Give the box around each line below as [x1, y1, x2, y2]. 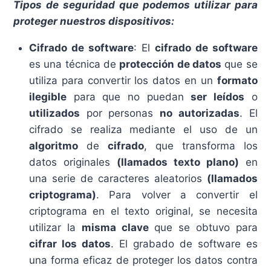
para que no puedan [66, 91, 191, 103]
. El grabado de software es [110, 238, 258, 250]
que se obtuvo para [154, 221, 258, 234]
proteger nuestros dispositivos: [13, 15, 175, 28]
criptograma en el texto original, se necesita [28, 205, 258, 218]
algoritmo [28, 140, 78, 152]
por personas [79, 107, 160, 120]
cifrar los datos [28, 238, 111, 250]
